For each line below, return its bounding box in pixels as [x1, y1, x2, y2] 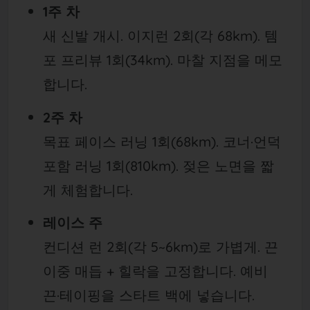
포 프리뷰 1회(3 [42, 51, 137, 69]
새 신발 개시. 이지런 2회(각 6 [42, 27, 225, 45]
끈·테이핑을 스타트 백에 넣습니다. [42, 286, 255, 304]
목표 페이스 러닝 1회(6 [42, 132, 183, 150]
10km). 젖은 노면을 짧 [137, 156, 274, 174]
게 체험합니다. [42, 181, 133, 199]
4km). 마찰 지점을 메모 [136, 51, 282, 69]
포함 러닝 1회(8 [42, 156, 138, 174]
